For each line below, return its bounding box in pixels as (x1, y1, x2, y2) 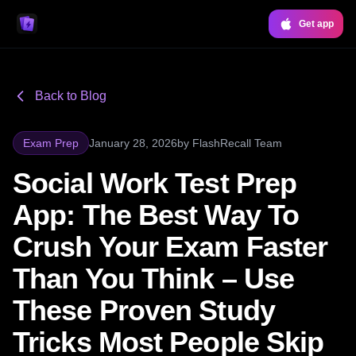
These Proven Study (13, 294, 275, 327)
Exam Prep (23, 137, 79, 149)
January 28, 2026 (89, 137, 177, 149)
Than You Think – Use (13, 262, 295, 295)
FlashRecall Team (192, 137, 282, 149)
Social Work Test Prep (13, 167, 297, 199)
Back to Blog (35, 89, 106, 103)
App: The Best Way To (13, 199, 300, 231)
